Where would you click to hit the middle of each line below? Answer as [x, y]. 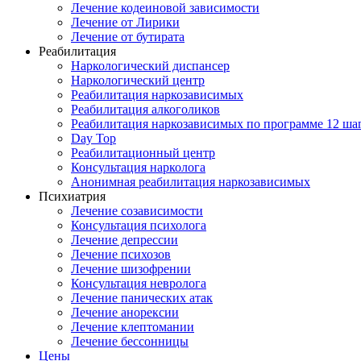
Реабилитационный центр [143, 153]
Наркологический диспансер [150, 66]
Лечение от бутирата [128, 37]
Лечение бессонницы [130, 341]
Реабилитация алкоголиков [145, 109]
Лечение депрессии [124, 240]
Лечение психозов [121, 254]
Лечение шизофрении [131, 269]
